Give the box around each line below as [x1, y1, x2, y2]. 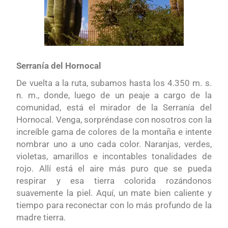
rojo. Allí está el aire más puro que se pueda [16, 163, 212, 174]
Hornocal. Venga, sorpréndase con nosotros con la [16, 114, 212, 125]
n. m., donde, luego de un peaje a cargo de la [16, 90, 212, 100]
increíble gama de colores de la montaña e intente [16, 126, 212, 137]
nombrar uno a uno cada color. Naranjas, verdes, [16, 138, 212, 149]
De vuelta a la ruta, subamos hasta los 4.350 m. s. [16, 77, 212, 88]
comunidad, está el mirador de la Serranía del [16, 102, 212, 112]
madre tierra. [16, 212, 66, 222]
